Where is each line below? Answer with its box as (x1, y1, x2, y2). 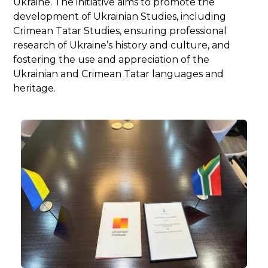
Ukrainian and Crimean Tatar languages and (13, 68, 224, 80)
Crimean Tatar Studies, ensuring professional (13, 25, 227, 36)
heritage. (13, 82, 56, 94)
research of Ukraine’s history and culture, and (13, 39, 231, 51)
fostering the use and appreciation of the (13, 53, 210, 65)
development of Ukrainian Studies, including (13, 10, 227, 22)
